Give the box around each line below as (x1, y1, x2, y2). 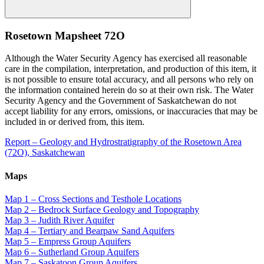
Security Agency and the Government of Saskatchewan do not (5, 95, 236, 106)
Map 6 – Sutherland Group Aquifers (5, 246, 139, 257)
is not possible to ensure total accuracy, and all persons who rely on (5, 74, 253, 85)
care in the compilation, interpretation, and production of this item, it (5, 64, 256, 74)
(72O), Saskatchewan (5, 147, 85, 158)
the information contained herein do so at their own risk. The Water (5, 85, 253, 95)
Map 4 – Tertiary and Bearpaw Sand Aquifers (5, 225, 174, 236)
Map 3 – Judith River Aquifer (5, 214, 114, 225)
